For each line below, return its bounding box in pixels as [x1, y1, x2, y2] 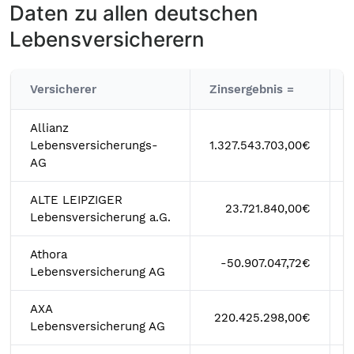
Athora [30, 247, 67, 262]
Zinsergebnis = [209, 82, 294, 96]
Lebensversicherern [9, 27, 205, 51]
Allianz [30, 121, 69, 135]
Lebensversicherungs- [30, 138, 158, 153]
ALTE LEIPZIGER [30, 193, 122, 207]
